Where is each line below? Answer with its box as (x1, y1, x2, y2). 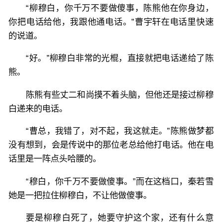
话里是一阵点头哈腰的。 (8, 154, 102, 164)
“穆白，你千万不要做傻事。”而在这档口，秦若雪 (26, 176, 214, 186)
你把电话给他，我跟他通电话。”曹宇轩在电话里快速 (8, 17, 214, 27)
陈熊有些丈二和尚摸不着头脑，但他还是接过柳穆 (26, 89, 214, 100)
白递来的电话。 (8, 103, 68, 113)
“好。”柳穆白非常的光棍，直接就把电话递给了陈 (26, 53, 214, 63)
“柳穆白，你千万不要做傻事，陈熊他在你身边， (26, 3, 214, 13)
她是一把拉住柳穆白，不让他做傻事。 (8, 190, 152, 200)
